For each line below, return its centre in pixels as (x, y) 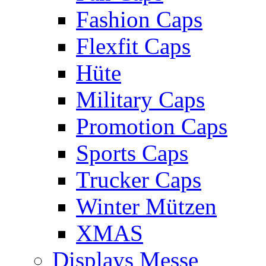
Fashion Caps (139, 19)
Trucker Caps (139, 179)
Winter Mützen (146, 206)
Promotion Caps (152, 126)
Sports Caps (132, 153)
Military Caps (140, 99)
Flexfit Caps (133, 46)
